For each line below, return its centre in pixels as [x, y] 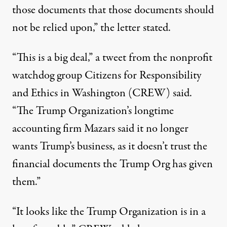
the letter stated [134, 28]
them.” [26, 182]
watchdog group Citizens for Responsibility [107, 76]
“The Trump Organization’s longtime [93, 111]
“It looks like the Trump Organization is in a [109, 212]
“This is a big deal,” [54, 58]
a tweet [111, 58]
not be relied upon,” [56, 28]
